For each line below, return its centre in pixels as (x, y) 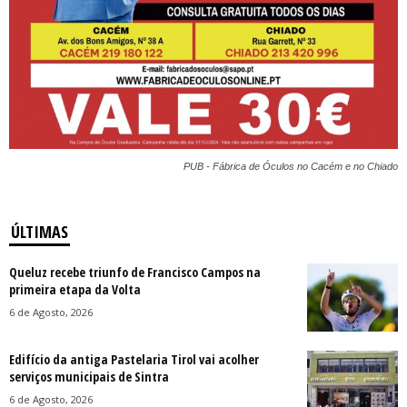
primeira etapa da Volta (75, 289)
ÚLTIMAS (40, 231)
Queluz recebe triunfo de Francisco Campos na (135, 272)
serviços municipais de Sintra (89, 376)
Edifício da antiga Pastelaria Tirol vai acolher (134, 359)
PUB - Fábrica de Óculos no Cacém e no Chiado (291, 166)
